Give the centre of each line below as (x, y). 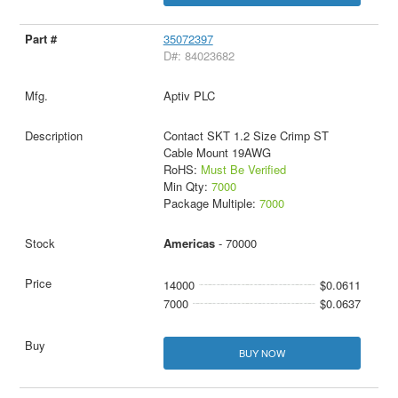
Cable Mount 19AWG (217, 152)
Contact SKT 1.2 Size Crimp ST (246, 135)
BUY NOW (262, 352)
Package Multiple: (211, 203)
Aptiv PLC (189, 95)
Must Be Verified (243, 169)
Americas (189, 243)
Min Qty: (187, 186)
